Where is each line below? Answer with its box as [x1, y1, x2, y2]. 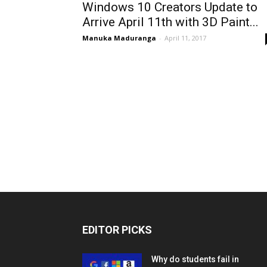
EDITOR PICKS [82, 223, 152, 236]
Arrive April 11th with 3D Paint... [82, 15, 259, 29]
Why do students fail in [151, 254, 239, 264]
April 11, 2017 [164, 33, 206, 42]
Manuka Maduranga [82, 33, 156, 42]
